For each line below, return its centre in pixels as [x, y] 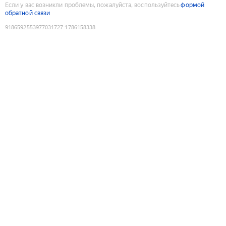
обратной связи [28, 13]
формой [192, 5]
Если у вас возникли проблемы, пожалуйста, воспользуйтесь [93, 5]
